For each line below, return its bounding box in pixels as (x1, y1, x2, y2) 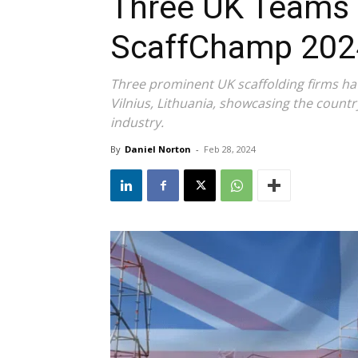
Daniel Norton (125, 143, 191, 156)
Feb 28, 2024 (204, 143, 256, 156)
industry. (110, 113, 164, 132)
